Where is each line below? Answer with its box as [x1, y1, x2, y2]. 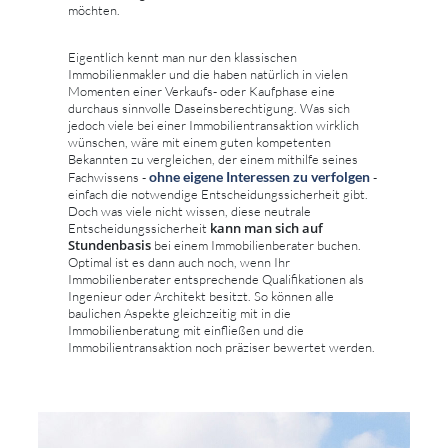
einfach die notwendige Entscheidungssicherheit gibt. [68, 185, 368, 202]
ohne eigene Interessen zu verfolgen [149, 167, 370, 185]
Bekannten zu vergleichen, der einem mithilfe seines [68, 150, 358, 167]
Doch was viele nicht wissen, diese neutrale [68, 202, 311, 219]
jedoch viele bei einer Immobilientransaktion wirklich [68, 116, 359, 133]
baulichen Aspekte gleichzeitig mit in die [68, 304, 291, 321]
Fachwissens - [68, 168, 149, 185]
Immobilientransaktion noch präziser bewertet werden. [68, 338, 375, 355]
